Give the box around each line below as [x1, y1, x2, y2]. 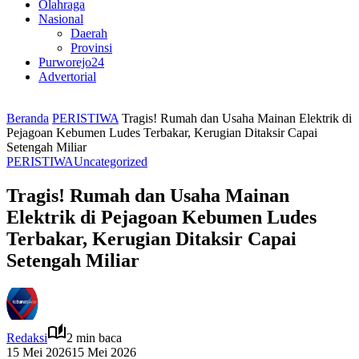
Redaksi [6, 330, 47, 345]
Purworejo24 [38, 55, 104, 69]
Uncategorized [74, 155, 147, 168]
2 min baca [67, 330, 122, 345]
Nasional [38, 12, 83, 26]
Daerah [71, 26, 107, 40]
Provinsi [71, 41, 112, 54]
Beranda [6, 111, 49, 125]
